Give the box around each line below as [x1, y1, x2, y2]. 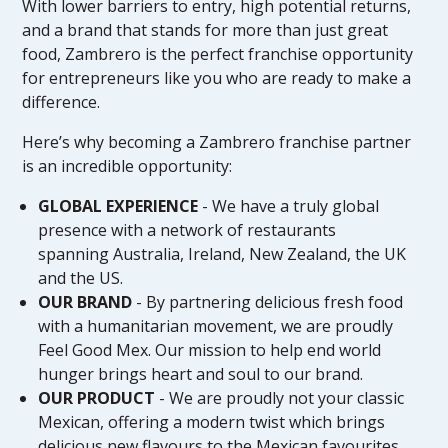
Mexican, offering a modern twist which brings [38, 410, 386, 433]
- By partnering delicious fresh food [132, 290, 404, 313]
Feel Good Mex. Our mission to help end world [38, 338, 382, 361]
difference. [22, 90, 105, 113]
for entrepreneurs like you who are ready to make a [22, 66, 412, 89]
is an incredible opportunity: [22, 154, 233, 177]
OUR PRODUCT [38, 386, 156, 409]
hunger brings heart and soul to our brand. [38, 362, 364, 385]
